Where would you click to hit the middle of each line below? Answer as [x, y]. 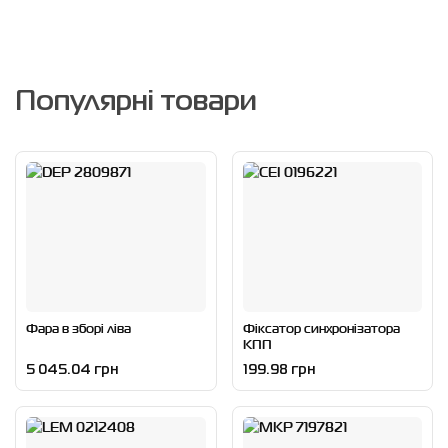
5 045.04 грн [72, 369]
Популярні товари [136, 102]
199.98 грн [278, 369]
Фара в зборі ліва [78, 327]
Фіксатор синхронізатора [321, 327]
